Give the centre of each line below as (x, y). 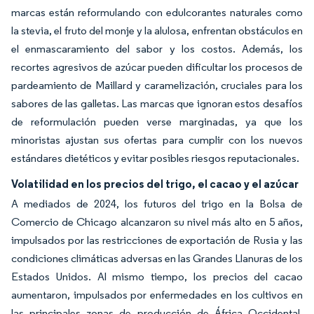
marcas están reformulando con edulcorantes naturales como (157, 12)
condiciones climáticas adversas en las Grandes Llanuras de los (157, 258)
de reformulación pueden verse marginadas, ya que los (157, 122)
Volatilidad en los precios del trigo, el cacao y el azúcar (155, 184)
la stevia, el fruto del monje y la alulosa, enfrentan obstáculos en (157, 30)
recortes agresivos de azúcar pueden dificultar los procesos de (157, 67)
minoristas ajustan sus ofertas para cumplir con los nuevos (157, 140)
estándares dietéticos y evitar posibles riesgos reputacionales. (155, 158)
